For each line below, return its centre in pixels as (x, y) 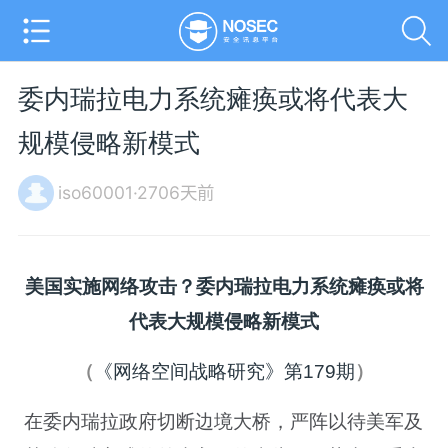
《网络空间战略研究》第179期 (224, 371)
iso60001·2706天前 (135, 192)
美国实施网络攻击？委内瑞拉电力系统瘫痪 (205, 286)
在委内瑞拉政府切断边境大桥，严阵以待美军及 (224, 421)
